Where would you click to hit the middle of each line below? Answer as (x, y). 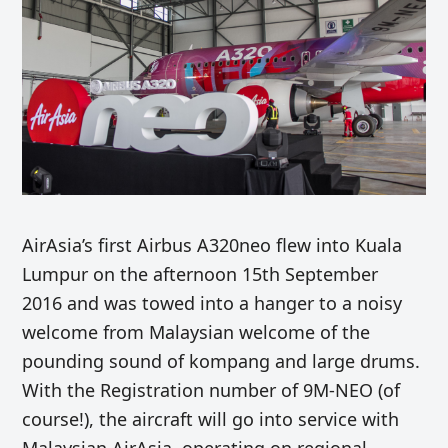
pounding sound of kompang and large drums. (221, 361)
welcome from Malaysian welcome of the (196, 332)
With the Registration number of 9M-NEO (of (211, 390)
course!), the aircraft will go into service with (211, 419)
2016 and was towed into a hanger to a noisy (212, 303)
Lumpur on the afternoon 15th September (200, 274)
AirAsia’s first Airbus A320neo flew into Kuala (212, 245)
